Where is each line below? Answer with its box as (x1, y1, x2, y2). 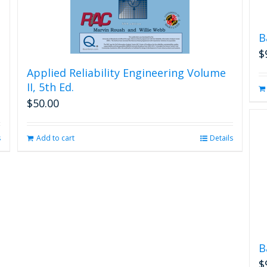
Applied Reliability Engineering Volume (26, 65, 226, 80)
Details (209, 132, 233, 143)
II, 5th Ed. (26, 79, 74, 94)
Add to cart (36, 132, 74, 143)
